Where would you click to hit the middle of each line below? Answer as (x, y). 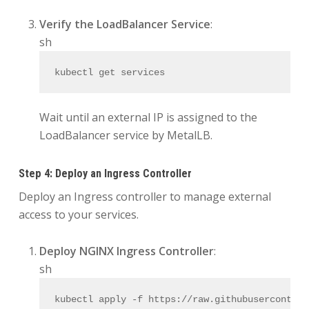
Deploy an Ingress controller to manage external (144, 197)
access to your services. (78, 215)
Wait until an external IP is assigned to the (148, 118)
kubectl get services (110, 72)
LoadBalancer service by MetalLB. (126, 136)
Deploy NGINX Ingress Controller (126, 251)
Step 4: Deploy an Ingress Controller (105, 174)
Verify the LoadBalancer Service (124, 24)
